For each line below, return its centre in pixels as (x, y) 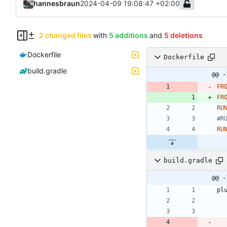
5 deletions (183, 35)
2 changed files (65, 35)
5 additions (128, 35)
